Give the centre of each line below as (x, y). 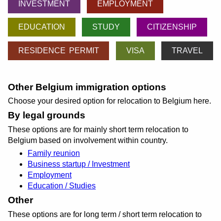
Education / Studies (62, 185)
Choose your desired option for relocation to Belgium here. (110, 101)
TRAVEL (187, 50)
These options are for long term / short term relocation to (105, 214)
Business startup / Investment (79, 164)
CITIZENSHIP (172, 27)
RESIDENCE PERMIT (58, 50)
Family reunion (54, 153)
